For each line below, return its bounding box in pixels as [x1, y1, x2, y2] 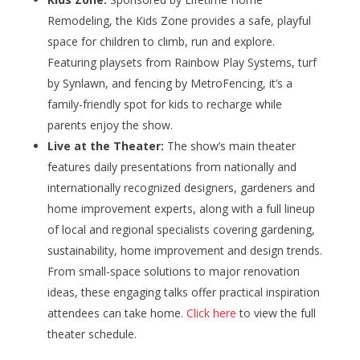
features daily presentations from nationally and [47, 159, 297, 175]
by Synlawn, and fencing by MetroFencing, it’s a [47, 76, 292, 92]
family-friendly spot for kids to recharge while [47, 96, 282, 112]
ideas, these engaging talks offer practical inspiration [47, 284, 320, 301]
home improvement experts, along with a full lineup [47, 201, 315, 217]
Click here [186, 305, 236, 321]
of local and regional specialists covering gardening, [47, 222, 315, 238]
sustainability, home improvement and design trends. [47, 243, 322, 259]
